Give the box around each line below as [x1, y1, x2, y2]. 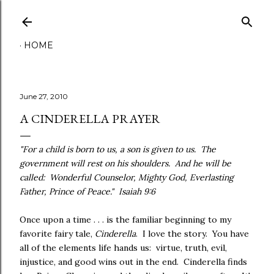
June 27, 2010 [20, 92, 68, 101]
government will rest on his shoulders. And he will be [20, 158, 231, 169]
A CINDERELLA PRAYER [20, 111, 160, 127]
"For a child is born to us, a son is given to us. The [20, 144, 216, 155]
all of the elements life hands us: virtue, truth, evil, [20, 242, 227, 253]
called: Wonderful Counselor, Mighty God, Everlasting [20, 172, 234, 183]
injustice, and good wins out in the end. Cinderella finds [20, 256, 247, 267]
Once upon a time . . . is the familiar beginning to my [20, 214, 231, 225]
